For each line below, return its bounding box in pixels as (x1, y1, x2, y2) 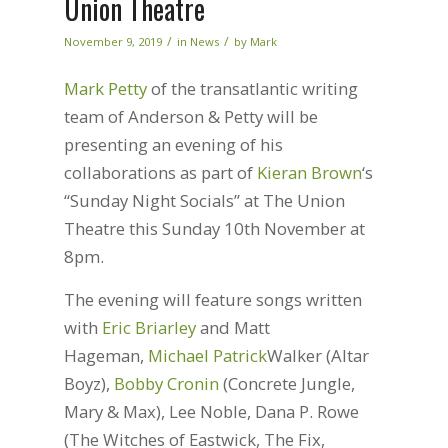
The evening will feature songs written (63, 287, 362, 311)
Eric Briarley (101, 315, 196, 339)
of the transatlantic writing (146, 77, 358, 101)
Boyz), (63, 371, 114, 395)
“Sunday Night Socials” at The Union (63, 189, 345, 213)
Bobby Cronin (113, 371, 219, 395)
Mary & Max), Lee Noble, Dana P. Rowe (63, 399, 359, 423)
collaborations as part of (63, 161, 257, 185)
